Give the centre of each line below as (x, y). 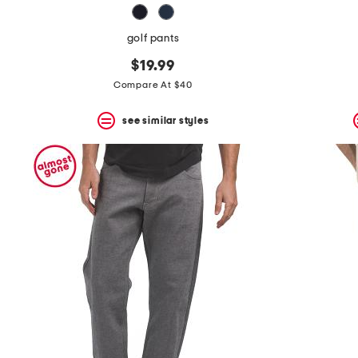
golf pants (153, 39)
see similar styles (166, 120)
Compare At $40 (153, 85)
